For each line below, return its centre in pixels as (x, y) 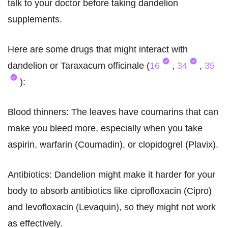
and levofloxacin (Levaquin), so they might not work (112, 207)
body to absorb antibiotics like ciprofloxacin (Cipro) (110, 191)
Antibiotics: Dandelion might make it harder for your (111, 175)
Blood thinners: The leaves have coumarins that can (113, 112)
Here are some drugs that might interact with (98, 50)
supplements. (35, 20)
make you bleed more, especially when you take (105, 129)
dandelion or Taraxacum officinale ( (79, 66)
